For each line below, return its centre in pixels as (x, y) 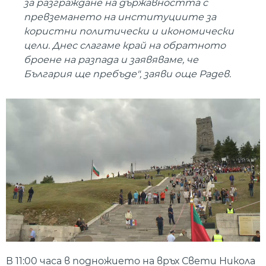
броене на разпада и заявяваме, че (111, 60)
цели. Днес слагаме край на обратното (125, 46)
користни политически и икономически (129, 31)
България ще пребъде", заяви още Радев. (127, 74)
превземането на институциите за (120, 17)
